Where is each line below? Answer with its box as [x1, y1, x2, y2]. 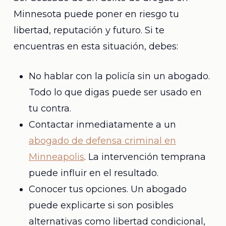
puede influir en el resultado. [28, 167, 158, 179]
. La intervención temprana [84, 151, 206, 162]
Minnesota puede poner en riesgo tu [13, 9, 179, 20]
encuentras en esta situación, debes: [13, 41, 178, 52]
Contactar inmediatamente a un [28, 119, 176, 130]
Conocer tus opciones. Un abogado [28, 184, 187, 195]
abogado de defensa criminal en [28, 135, 176, 146]
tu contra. [28, 103, 71, 114]
